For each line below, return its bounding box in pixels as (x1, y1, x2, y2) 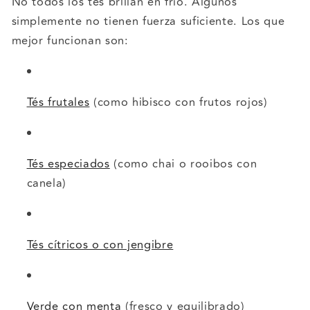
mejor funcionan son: (11, 32, 129, 51)
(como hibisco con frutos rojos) (89, 93, 268, 112)
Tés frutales (26, 93, 90, 112)
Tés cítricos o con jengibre (26, 236, 174, 255)
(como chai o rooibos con (109, 155, 257, 174)
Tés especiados (26, 155, 110, 174)
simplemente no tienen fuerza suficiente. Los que (11, 12, 285, 31)
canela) (26, 174, 67, 193)
